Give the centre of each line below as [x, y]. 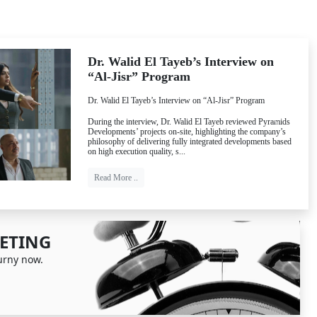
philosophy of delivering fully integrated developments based [190, 142]
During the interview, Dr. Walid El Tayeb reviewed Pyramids [189, 122]
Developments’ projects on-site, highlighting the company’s [187, 132]
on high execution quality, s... [137, 151]
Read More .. [116, 178]
